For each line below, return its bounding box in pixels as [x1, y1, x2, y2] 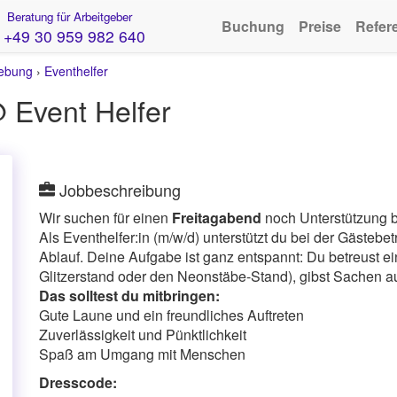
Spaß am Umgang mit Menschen [39, 344, 245, 364]
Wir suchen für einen [39, 207, 172, 228]
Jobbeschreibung [55, 178, 181, 201]
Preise [299, 16, 341, 36]
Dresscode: [39, 372, 117, 393]
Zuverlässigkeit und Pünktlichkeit [39, 324, 246, 345]
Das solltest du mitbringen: [39, 285, 220, 306]
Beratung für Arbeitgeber [3, 8, 132, 25]
